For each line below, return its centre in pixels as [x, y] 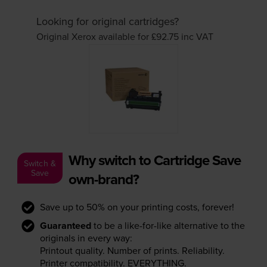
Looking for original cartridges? [108, 21]
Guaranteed [65, 225]
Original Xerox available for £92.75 [109, 37]
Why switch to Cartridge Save [154, 160]
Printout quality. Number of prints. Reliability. [132, 250]
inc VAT [198, 37]
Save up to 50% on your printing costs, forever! [137, 207]
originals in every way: [86, 237]
